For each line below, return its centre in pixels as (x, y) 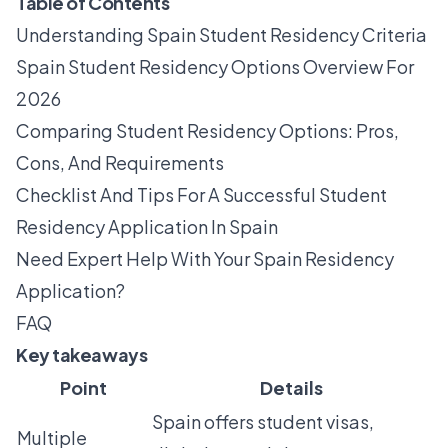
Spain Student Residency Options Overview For (215, 67)
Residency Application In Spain (147, 227)
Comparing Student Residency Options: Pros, (207, 131)
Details (291, 388)
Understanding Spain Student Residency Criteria (221, 35)
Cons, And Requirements (120, 163)
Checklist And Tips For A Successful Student (201, 195)
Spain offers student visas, (263, 422)
